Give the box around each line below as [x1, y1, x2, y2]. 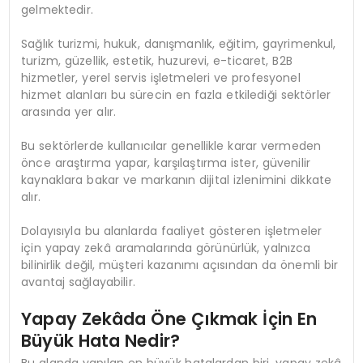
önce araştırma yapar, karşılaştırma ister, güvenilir [21, 154, 310, 171]
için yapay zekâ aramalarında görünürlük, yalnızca [21, 239, 311, 256]
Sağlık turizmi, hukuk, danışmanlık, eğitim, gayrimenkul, [21, 35, 336, 52]
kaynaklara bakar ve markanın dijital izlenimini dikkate [21, 171, 332, 188]
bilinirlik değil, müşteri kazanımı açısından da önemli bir [21, 256, 339, 273]
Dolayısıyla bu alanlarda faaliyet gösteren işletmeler [21, 222, 322, 239]
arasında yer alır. [21, 103, 117, 120]
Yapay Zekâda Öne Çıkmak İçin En [21, 306, 318, 331]
